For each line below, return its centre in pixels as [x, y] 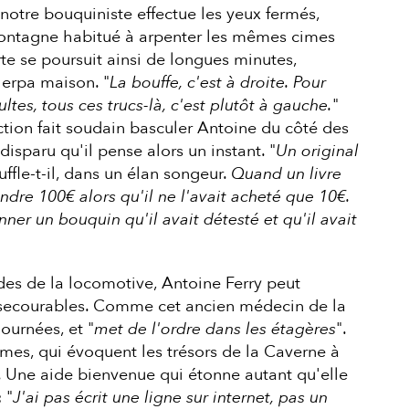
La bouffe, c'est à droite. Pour [217, 82]
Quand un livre [286, 173]
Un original [317, 151]
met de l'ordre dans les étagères [215, 329]
